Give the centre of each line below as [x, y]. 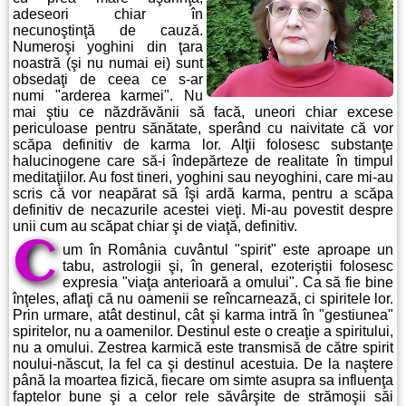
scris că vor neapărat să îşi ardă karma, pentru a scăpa [203, 193]
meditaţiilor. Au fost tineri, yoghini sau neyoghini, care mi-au [203, 177]
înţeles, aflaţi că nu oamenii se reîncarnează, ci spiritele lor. [203, 299]
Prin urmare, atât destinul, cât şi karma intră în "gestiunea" [203, 315]
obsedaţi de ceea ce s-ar [108, 79]
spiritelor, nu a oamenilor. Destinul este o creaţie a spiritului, [203, 331]
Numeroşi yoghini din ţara [108, 47]
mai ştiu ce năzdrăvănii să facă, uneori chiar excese [203, 112]
